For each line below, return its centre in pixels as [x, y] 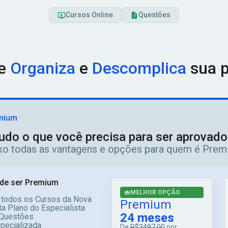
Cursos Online [89, 15]
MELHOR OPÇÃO [155, 192]
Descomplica [139, 68]
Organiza [43, 68]
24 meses [147, 218]
